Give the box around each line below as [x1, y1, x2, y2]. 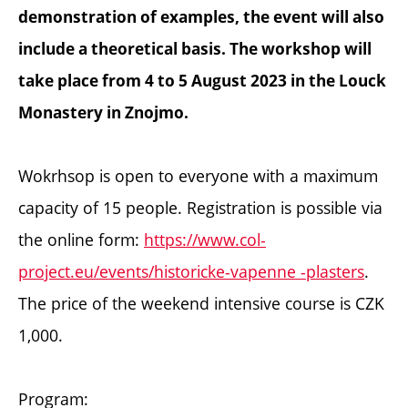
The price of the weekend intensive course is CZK [18, 292, 384, 315]
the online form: [18, 229, 144, 251]
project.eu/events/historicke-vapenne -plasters [18, 260, 364, 283]
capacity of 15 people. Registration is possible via [18, 197, 382, 219]
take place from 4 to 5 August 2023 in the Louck [18, 70, 386, 92]
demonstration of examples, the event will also [18, 6, 384, 28]
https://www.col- [144, 229, 266, 251]
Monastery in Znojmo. [18, 102, 189, 124]
